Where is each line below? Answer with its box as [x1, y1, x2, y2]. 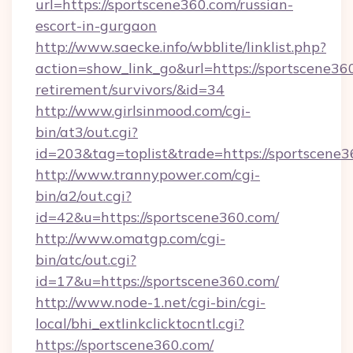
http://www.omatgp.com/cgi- [35, 229, 225, 247]
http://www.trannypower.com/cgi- [35, 165, 260, 184]
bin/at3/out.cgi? [35, 123, 138, 141]
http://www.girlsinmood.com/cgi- [35, 102, 251, 120]
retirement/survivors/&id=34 [35, 80, 225, 98]
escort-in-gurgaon [35, 17, 157, 35]
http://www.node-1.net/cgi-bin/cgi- [35, 293, 266, 311]
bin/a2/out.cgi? [35, 187, 132, 205]
